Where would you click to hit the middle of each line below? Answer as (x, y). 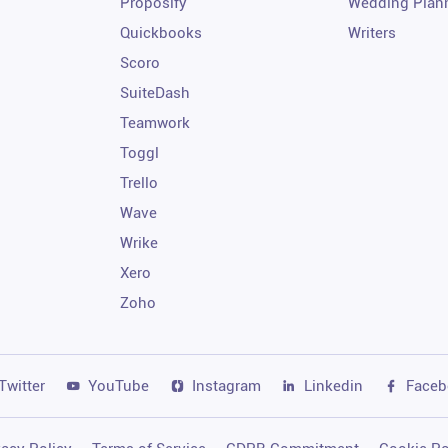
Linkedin (333, 385)
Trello (139, 182)
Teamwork (155, 122)
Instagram (226, 385)
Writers (371, 32)
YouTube (118, 385)
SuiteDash (155, 92)
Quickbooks (161, 32)
